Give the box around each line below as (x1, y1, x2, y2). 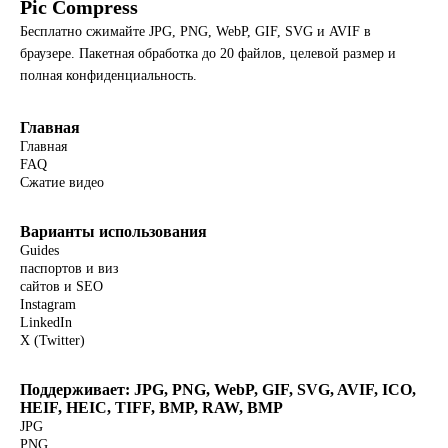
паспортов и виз (20, 261, 119, 276)
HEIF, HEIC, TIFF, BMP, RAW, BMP (20, 399, 283, 416)
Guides (20, 243, 59, 258)
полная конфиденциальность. (20, 68, 197, 83)
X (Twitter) (20, 333, 85, 348)
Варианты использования (20, 223, 207, 240)
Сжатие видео (20, 175, 104, 190)
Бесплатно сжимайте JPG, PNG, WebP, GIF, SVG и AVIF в (20, 24, 371, 39)
